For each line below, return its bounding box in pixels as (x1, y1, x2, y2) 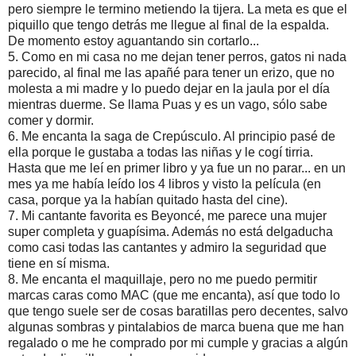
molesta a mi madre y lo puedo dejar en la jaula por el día (8, 81, 330, 95)
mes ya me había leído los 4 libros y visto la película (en (8, 176, 321, 191)
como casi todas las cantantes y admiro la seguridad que (8, 240, 327, 254)
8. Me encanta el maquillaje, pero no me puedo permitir (8, 272, 317, 286)
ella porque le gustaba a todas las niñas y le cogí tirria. (8, 145, 313, 159)
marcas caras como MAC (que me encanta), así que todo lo (8, 288, 340, 302)
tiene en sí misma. (8, 256, 110, 270)
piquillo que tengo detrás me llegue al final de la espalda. (8, 17, 329, 32)
